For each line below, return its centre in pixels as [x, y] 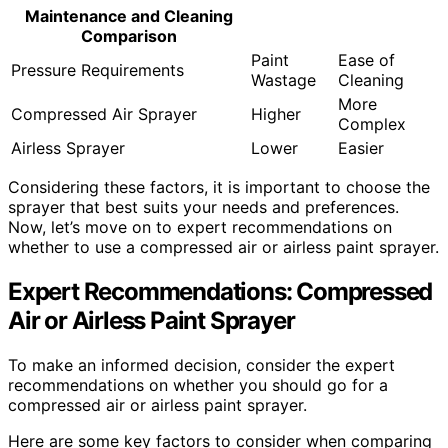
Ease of [366, 60]
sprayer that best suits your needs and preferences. [203, 207]
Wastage [283, 80]
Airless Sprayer [68, 148]
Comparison [129, 36]
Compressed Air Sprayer [104, 114]
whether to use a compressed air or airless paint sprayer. [223, 247]
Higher [276, 114]
